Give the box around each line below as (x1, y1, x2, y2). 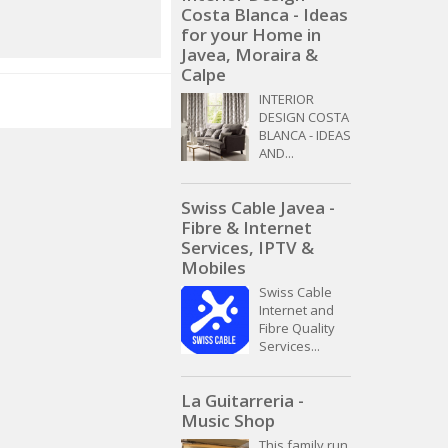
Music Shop (181, 409, 275, 433)
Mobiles (181, 256, 246, 280)
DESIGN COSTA (259, 108, 349, 127)
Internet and (259, 301, 334, 320)
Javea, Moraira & (181, 43, 318, 67)
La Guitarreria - (181, 389, 304, 413)
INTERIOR (259, 90, 314, 109)
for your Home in (181, 23, 321, 47)
